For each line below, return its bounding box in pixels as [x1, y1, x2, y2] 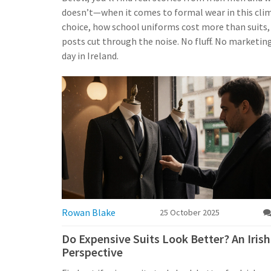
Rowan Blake [62, 206, 116, 218]
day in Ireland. [62, 50, 119, 62]
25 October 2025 [159, 206, 220, 218]
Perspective [62, 244, 123, 260]
